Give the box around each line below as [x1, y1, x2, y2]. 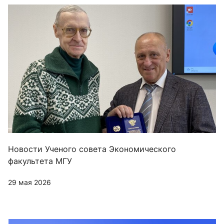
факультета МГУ [8, 155, 72, 166]
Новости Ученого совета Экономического [8, 143, 176, 154]
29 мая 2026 [8, 177, 51, 186]
